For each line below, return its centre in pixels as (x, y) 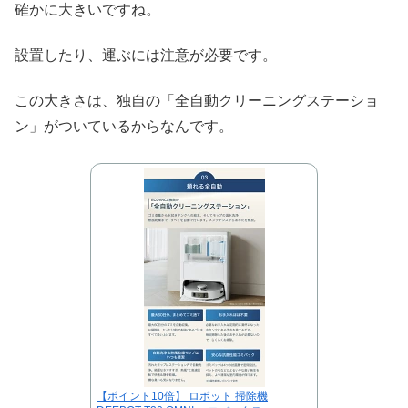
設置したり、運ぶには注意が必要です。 (146, 56)
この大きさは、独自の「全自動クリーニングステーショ (197, 101)
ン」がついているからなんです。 (124, 127)
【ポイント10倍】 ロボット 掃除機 (182, 396)
